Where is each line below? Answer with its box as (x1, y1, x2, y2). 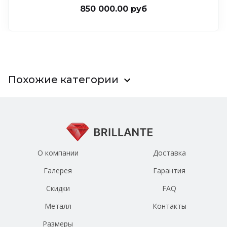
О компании (37, 148, 79, 158)
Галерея (44, 166, 72, 176)
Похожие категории (8, 73, 119, 86)
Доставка (153, 148, 186, 158)
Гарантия (153, 166, 185, 176)
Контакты (152, 201, 186, 211)
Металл (44, 201, 71, 211)
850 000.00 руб (80, 4, 147, 14)
